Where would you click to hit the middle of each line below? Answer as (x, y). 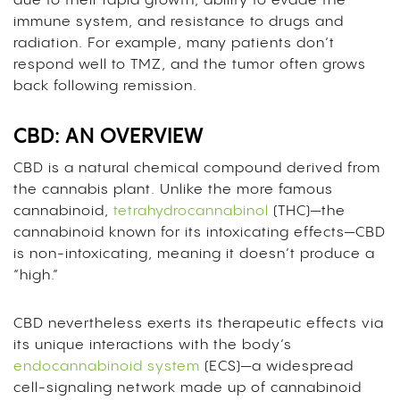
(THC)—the (307, 212)
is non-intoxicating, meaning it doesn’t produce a (194, 254)
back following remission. (108, 87)
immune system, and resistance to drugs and (179, 22)
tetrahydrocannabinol (191, 212)
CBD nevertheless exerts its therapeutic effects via (199, 324)
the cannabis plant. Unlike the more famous (173, 190)
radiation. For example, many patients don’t (174, 44)
